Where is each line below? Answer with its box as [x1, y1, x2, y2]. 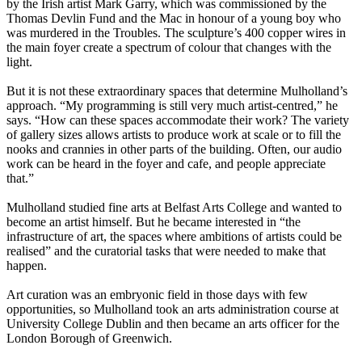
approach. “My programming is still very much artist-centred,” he [6, 99, 338, 113]
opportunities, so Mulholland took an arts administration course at [6, 302, 339, 317]
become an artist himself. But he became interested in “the [6, 215, 301, 229]
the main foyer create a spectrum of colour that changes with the [6, 40, 331, 55]
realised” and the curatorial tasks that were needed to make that [6, 244, 326, 259]
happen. [6, 259, 47, 273]
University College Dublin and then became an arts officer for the [6, 317, 339, 331]
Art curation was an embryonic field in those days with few [6, 288, 308, 302]
